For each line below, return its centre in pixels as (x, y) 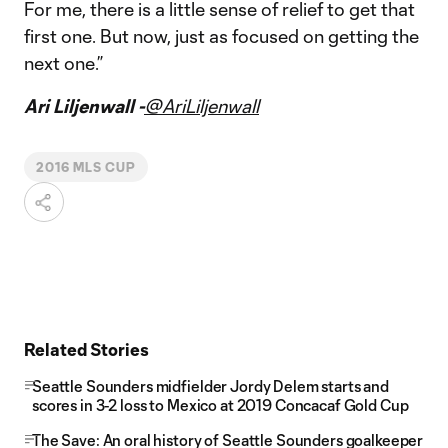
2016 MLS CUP (86, 167)
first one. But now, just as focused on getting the (221, 36)
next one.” (63, 63)
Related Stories (86, 349)
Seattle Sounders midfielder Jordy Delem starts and (210, 386)
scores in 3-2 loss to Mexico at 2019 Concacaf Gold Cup (220, 405)
